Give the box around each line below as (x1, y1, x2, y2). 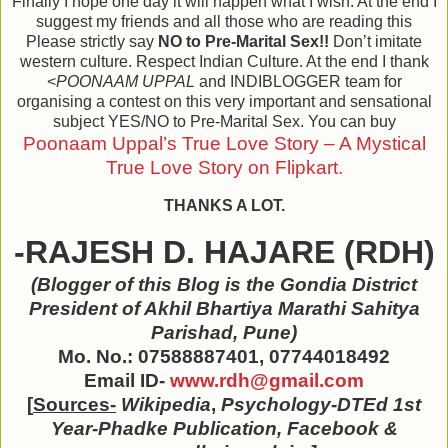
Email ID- (84, 370, 170, 392)
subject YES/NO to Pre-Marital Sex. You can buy (52, 113, 396, 131)
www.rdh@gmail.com (170, 370, 364, 392)
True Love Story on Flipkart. (105, 157, 343, 179)
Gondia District (280, 274, 417, 296)
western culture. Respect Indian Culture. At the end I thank (19, 53, 429, 71)
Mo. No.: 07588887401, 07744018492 (58, 346, 390, 368)
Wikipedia (121, 394, 211, 416)
